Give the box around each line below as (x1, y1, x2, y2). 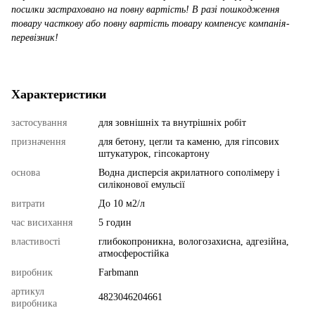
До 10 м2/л (98, 198, 145, 210)
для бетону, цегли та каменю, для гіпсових (98, 136, 279, 148)
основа (11, 167, 40, 179)
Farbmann (98, 267, 139, 278)
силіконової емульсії (98, 179, 185, 191)
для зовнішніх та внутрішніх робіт (98, 117, 246, 129)
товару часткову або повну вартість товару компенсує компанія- (11, 18, 290, 30)
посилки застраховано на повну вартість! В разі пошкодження (11, 4, 280, 15)
